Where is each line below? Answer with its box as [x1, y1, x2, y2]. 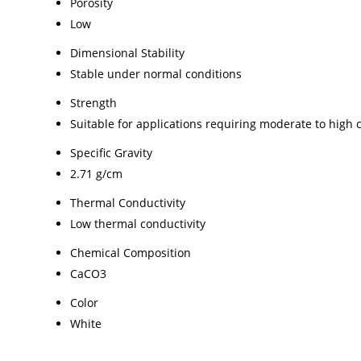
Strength [70, 94, 117, 110]
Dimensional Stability [70, 44, 185, 60]
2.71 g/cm [70, 165, 122, 181]
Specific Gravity [70, 144, 152, 160]
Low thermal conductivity [70, 215, 205, 231]
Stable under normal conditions [70, 65, 242, 81]
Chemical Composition [70, 244, 191, 260]
